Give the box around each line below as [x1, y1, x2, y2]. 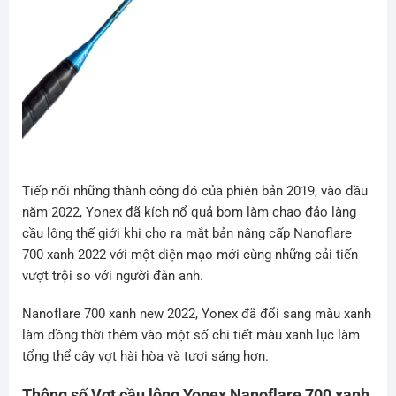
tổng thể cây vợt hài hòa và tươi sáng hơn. [21, 348, 269, 365]
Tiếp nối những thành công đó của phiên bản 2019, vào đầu [21, 182, 368, 199]
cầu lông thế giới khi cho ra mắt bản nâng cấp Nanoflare [21, 225, 352, 241]
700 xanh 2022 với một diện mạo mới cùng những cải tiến [21, 246, 358, 263]
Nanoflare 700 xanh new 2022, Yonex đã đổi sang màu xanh [21, 306, 371, 323]
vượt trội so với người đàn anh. [21, 267, 203, 284]
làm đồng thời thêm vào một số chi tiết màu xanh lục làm [21, 327, 360, 344]
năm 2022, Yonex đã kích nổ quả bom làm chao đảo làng [21, 203, 356, 220]
